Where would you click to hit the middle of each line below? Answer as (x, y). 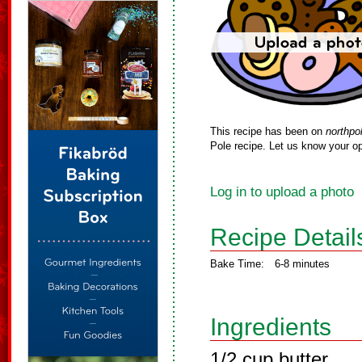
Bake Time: (237, 264)
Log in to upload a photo (282, 192)
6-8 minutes (302, 264)
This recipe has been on (268, 131)
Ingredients (271, 327)
